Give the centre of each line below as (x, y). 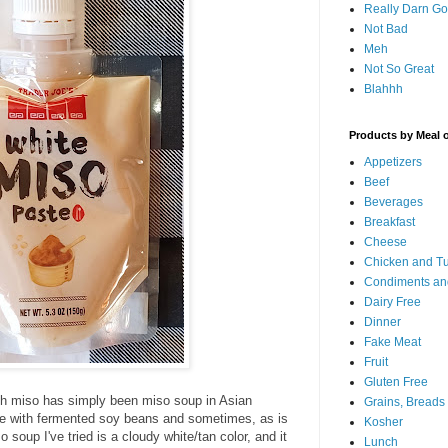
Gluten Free (396, 382)
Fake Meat (392, 342)
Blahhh (383, 89)
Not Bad (386, 29)
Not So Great (399, 69)
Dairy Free (392, 302)
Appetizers (393, 162)
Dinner (382, 322)
